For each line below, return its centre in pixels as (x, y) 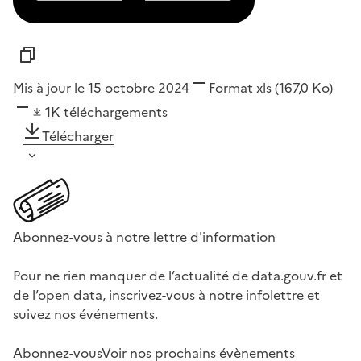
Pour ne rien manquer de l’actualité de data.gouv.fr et (178, 275)
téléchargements (116, 112)
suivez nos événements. (85, 314)
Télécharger (78, 136)
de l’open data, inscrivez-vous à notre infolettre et (166, 295)
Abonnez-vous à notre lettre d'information (144, 237)
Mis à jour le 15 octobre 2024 (101, 87)
